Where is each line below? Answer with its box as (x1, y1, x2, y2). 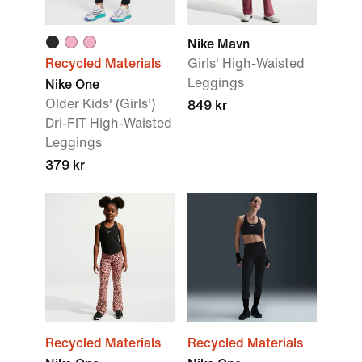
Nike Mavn (187, 37, 250, 51)
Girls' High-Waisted (187, 57, 305, 70)
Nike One (45, 78, 99, 91)
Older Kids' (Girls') (45, 97, 155, 111)
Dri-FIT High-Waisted (45, 116, 172, 130)
